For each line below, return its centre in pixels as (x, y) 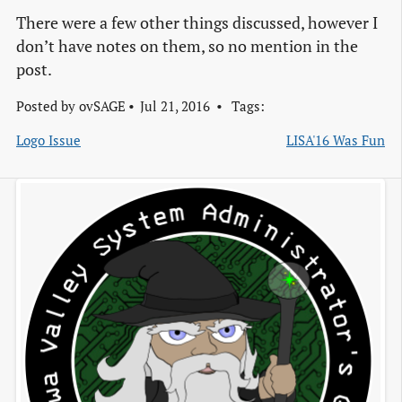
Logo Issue (48, 140)
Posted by (48, 105)
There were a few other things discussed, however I (197, 22)
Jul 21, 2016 (175, 105)
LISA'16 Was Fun (336, 140)
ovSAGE (102, 105)
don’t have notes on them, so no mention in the (187, 46)
